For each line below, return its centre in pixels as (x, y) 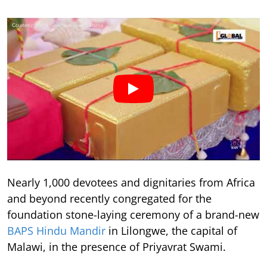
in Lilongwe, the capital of (171, 230)
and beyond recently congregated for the (109, 198)
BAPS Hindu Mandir (56, 230)
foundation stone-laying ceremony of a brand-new (133, 214)
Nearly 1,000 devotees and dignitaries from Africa (131, 182)
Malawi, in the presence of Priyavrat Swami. (117, 246)
